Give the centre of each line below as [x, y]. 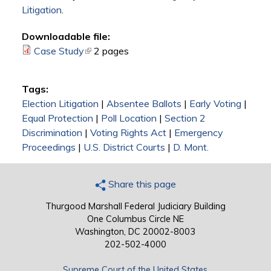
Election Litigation [60, 104]
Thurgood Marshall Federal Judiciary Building [135, 207]
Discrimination [52, 133]
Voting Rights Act [128, 133]
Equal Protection [57, 118]
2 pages [111, 51]
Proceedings [48, 147]
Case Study [59, 51]
